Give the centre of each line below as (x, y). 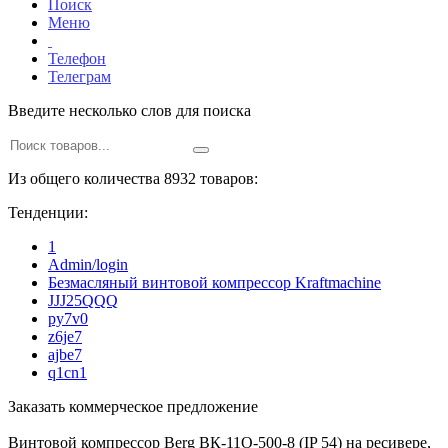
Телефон (77, 58)
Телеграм (79, 76)
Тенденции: (48, 212)
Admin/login (88, 264)
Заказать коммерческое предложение (133, 406)
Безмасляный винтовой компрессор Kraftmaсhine (214, 282)
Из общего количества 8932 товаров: (133, 178)
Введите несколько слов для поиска (129, 110)
